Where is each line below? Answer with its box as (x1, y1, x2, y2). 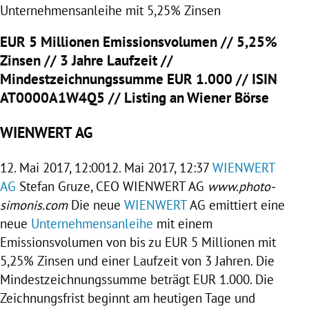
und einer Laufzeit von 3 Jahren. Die (74, 252, 275, 269)
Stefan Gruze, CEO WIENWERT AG (16, 177, 208, 195)
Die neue (68, 196, 124, 213)
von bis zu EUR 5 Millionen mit (103, 233, 276, 250)
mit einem (153, 215, 212, 232)
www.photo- (208, 177, 275, 195)
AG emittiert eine (187, 196, 285, 213)
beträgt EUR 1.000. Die (147, 270, 274, 288)
